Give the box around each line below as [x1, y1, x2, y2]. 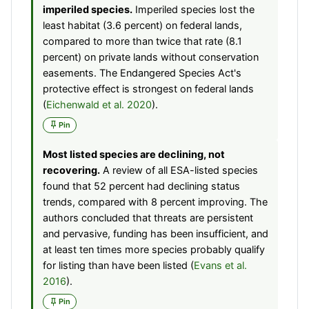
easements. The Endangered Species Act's [43, 66, 241, 79]
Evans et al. [194, 259, 247, 272]
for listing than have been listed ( [43, 259, 194, 272]
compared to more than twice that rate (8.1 [43, 34, 242, 48]
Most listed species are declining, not [43, 148, 225, 161]
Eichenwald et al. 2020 [46, 98, 152, 111]
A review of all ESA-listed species [100, 164, 258, 177]
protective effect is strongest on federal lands [43, 82, 254, 95]
